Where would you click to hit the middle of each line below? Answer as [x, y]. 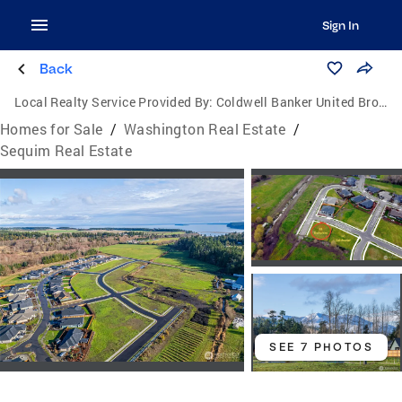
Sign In [340, 25]
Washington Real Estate [205, 129]
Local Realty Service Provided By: [114, 102]
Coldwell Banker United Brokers [297, 102]
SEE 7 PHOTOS [321, 347]
